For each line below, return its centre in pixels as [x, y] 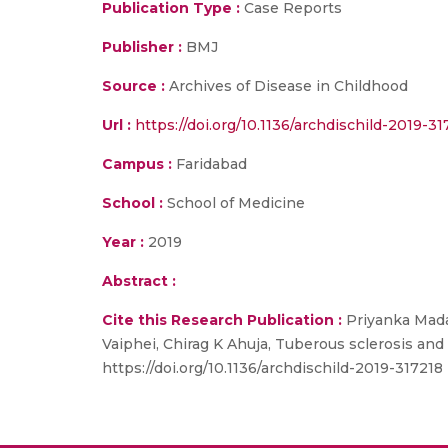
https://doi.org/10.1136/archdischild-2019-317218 [272, 368]
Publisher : [144, 47]
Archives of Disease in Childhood [286, 86]
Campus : [137, 164]
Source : [133, 86]
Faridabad [209, 164]
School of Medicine [234, 203]
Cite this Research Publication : [222, 320]
